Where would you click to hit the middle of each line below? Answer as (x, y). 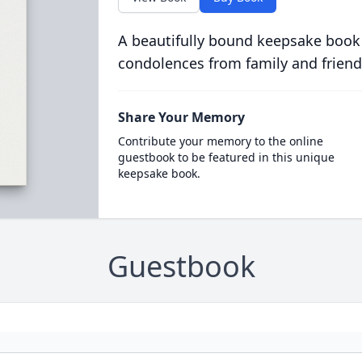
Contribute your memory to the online (220, 141)
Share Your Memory (181, 117)
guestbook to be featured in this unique (226, 157)
